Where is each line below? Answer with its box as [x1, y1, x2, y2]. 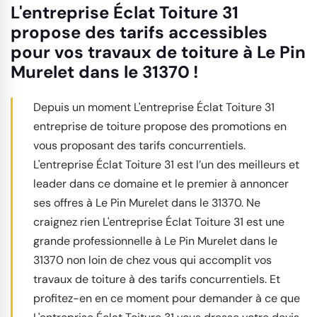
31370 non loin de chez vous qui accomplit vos [33, 252, 272, 267]
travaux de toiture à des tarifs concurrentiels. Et [33, 271, 280, 287]
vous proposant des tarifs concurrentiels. [33, 137, 246, 153]
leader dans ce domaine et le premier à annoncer [33, 175, 289, 191]
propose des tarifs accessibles [11, 21, 267, 43]
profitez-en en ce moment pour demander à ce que [33, 290, 300, 306]
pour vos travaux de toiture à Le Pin [11, 40, 306, 63]
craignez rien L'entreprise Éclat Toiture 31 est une [33, 214, 284, 229]
